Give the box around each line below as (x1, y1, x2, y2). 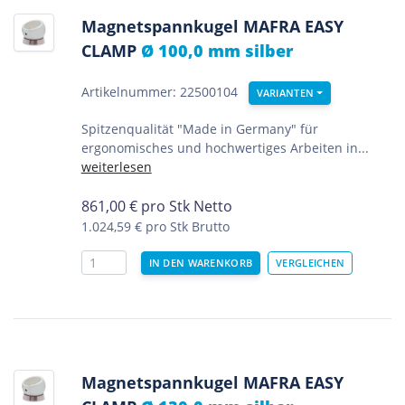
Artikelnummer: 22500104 (80, 83, 238, 101)
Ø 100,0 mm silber (140, 39, 293, 62)
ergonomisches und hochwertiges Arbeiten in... (80, 139, 369, 157)
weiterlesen (80, 158, 152, 176)
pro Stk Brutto (145, 218, 230, 236)
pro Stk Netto (140, 196, 232, 217)
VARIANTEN (256, 86, 315, 100)
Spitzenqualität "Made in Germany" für (80, 120, 318, 138)
